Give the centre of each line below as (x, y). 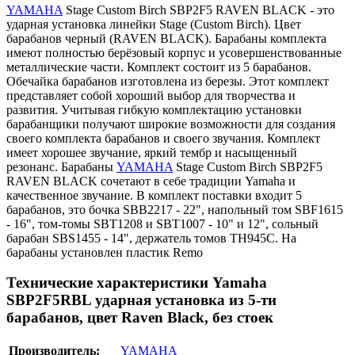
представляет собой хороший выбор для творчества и (151, 95)
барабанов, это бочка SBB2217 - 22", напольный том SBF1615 (175, 209)
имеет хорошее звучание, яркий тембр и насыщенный (152, 152)
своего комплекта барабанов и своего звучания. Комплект (163, 138)
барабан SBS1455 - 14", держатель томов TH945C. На (151, 238)
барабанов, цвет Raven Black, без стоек (140, 318)
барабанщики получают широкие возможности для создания (171, 124)
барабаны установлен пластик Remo (105, 252)
